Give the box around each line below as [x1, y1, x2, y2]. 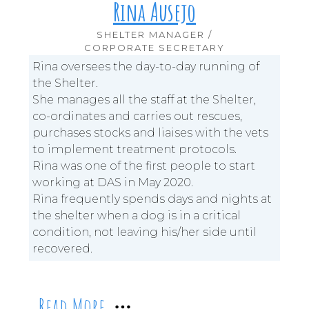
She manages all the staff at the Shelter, [32, 92, 257, 106]
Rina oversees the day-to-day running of [32, 59, 260, 73]
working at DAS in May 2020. [32, 175, 194, 189]
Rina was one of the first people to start [32, 159, 256, 172]
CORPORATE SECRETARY [84, 41, 225, 53]
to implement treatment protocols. [32, 142, 237, 156]
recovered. [32, 241, 93, 255]
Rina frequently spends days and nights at [32, 192, 272, 206]
